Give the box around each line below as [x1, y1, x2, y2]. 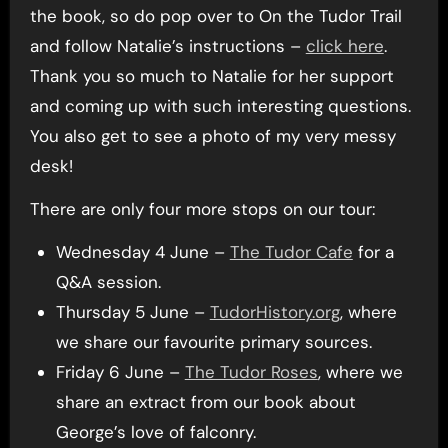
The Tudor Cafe [229, 240, 353, 263]
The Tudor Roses [184, 360, 318, 383]
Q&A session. [55, 270, 161, 293]
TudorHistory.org [209, 300, 340, 323]
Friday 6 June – [55, 360, 185, 383]
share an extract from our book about [55, 390, 356, 413]
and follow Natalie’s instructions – [29, 34, 306, 57]
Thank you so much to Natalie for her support [29, 64, 394, 87]
